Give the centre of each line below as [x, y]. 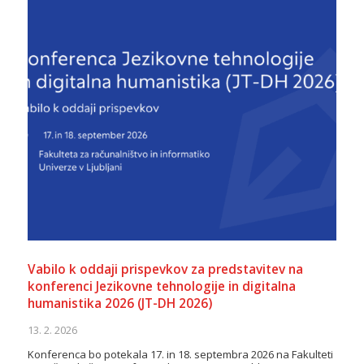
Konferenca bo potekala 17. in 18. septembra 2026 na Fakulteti [180, 354]
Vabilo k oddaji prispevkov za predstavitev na [165, 269]
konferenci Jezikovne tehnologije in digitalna [161, 286]
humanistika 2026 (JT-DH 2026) [119, 303]
